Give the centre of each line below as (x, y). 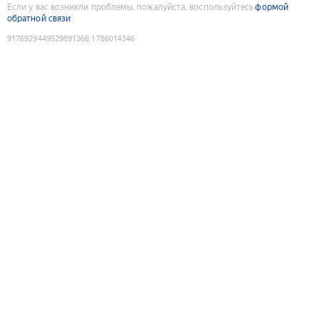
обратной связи (39, 18)
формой (272, 7)
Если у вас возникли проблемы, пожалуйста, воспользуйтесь (131, 7)
